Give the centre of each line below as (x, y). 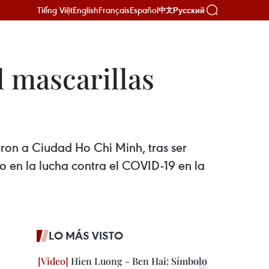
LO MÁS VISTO (86, 235)
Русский (189, 10)
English (86, 10)
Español (144, 10)
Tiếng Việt (55, 10)
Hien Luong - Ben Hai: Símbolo (138, 261)
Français (114, 10)
